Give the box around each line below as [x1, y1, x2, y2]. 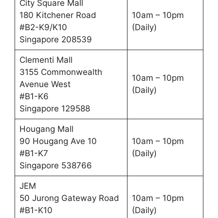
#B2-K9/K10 [19, 22, 67, 32]
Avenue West [19, 79, 71, 89]
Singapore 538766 [19, 160, 92, 170]
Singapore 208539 [19, 34, 92, 44]
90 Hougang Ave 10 [19, 136, 97, 146]
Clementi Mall [19, 54, 73, 65]
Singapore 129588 [19, 103, 90, 113]
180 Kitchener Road [19, 10, 96, 20]
